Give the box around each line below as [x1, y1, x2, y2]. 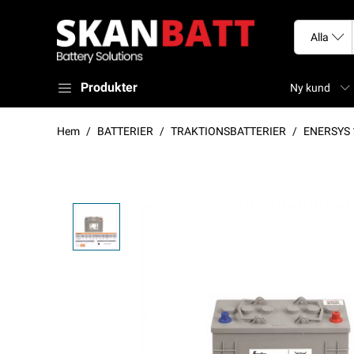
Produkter [81, 80, 137, 96]
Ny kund [290, 81, 330, 95]
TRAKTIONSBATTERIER [171, 125, 286, 138]
